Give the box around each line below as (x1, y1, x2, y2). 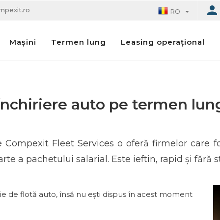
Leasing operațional (120, 37, 205, 47)
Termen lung (51, 37, 106, 47)
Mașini (9, 37, 36, 47)
